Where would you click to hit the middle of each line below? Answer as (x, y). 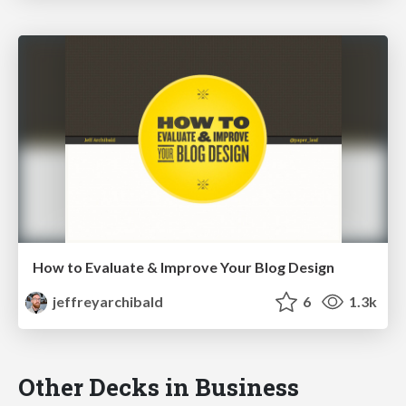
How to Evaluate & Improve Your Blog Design (184, 267)
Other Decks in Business (159, 387)
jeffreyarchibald (107, 302)
